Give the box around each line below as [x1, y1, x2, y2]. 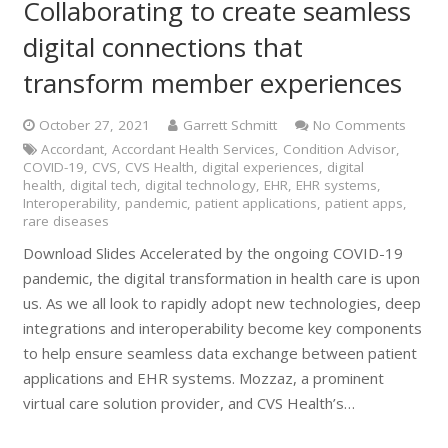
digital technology [144, 176, 256, 194]
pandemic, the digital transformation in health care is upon [22, 267, 420, 288]
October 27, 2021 [39, 116, 150, 134]
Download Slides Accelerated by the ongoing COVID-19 [22, 242, 403, 263]
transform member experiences [22, 65, 402, 101]
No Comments [313, 116, 406, 134]
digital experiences [201, 158, 319, 176]
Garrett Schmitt [182, 116, 277, 134]
